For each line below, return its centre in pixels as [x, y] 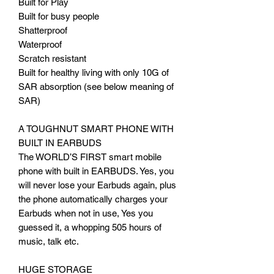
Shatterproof [43, 30]
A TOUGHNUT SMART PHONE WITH [96, 128]
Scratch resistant [52, 58]
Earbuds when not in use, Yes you [86, 213]
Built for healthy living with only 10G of [94, 72]
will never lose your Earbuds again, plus [97, 185]
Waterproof [40, 44]
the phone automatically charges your [93, 199]
